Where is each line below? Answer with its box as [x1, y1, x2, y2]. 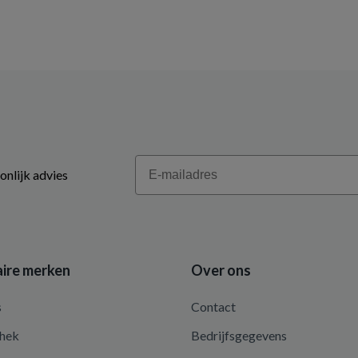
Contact [191, 299, 236, 314]
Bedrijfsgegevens [191, 328, 287, 343]
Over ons [191, 261, 251, 279]
